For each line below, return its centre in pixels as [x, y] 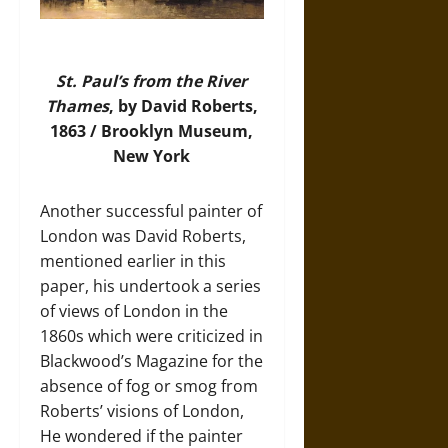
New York [152, 156]
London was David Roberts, [143, 236]
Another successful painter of [151, 211]
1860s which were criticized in [151, 336]
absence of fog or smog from [149, 386]
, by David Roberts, [183, 106]
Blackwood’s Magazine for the [151, 361]
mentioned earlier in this [133, 261]
